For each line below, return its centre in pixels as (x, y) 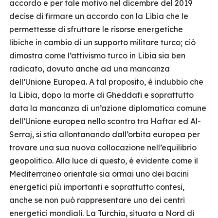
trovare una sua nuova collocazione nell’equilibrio (103, 147)
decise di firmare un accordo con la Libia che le (99, 16)
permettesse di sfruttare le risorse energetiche (96, 29)
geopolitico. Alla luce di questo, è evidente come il (104, 161)
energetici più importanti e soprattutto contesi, (97, 187)
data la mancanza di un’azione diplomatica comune (108, 108)
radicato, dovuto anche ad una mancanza (90, 69)
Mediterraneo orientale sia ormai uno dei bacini (99, 174)
